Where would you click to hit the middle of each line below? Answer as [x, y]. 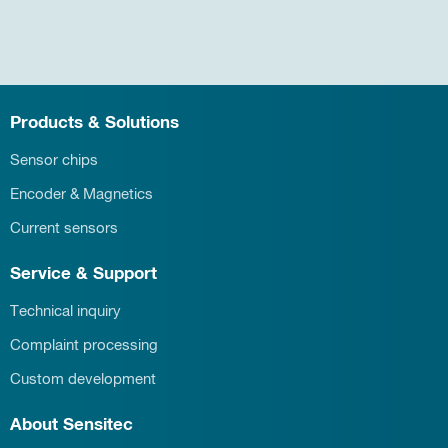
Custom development [83, 379]
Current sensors [64, 228]
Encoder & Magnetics [81, 194]
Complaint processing [84, 345]
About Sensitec [71, 425]
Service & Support [83, 274]
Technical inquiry [65, 311]
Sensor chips [54, 160]
